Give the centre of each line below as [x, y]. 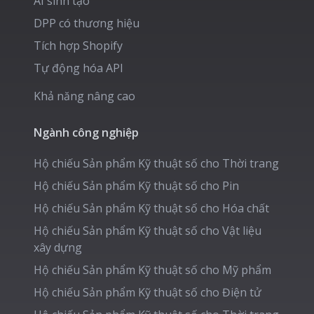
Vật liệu [242, 231]
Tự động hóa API [78, 68]
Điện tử [242, 293]
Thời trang [251, 164]
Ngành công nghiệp [86, 133]
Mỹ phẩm [247, 270]
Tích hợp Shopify [78, 46]
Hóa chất [246, 209]
